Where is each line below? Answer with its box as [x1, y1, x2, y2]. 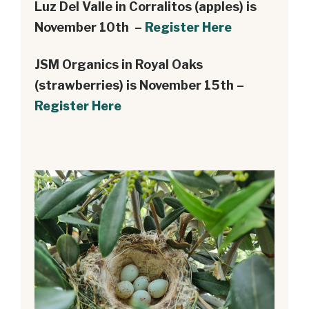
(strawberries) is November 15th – [34, 77, 244, 92]
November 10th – [34, 19, 145, 34]
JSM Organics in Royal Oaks [34, 57, 203, 72]
